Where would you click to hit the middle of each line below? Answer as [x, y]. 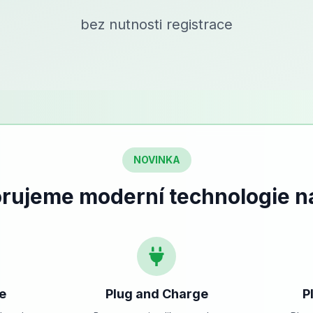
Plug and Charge [156, 294]
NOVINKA [156, 160]
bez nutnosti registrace [156, 24]
